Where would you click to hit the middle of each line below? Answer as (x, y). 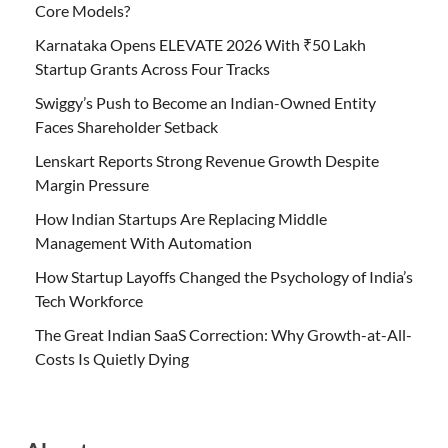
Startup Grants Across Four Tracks (152, 69)
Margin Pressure (92, 185)
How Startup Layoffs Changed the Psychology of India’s (224, 277)
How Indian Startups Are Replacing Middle (181, 219)
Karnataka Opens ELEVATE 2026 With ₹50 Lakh (200, 45)
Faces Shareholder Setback (126, 127)
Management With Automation (143, 243)
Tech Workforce (89, 301)
